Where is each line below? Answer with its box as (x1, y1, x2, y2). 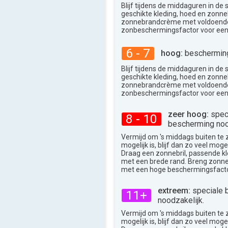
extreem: (158, 185, 190, 195)
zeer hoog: (168, 109, 209, 119)
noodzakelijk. (158, 195, 204, 205)
